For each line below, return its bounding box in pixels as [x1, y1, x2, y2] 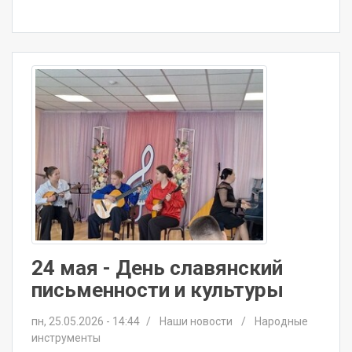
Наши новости [159, 314, 235, 328]
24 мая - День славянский [31, 255, 283, 280]
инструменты [31, 331, 101, 344]
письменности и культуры [31, 277, 284, 302]
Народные [255, 314, 308, 328]
